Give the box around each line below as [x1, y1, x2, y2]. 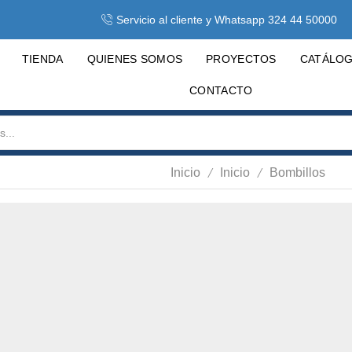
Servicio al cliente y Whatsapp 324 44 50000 [115, 13, 337, 26]
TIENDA [21, 53, 64, 66]
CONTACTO [189, 84, 253, 97]
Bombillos [269, 166, 325, 180]
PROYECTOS [206, 53, 277, 66]
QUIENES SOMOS [86, 53, 183, 66]
